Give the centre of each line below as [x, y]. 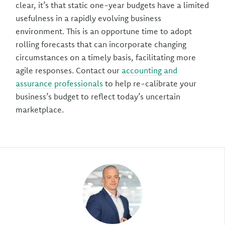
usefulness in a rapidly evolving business [89, 18]
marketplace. [40, 109]
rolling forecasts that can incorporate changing [101, 44]
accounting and [150, 70]
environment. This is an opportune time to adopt [104, 31]
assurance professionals [60, 83]
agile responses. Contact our [69, 70]
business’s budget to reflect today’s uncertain [98, 96]
